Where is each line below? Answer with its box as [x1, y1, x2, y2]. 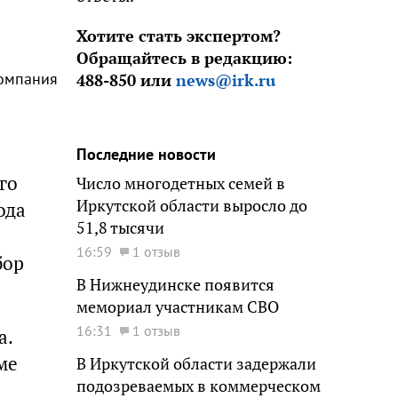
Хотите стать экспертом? [76, 26, 281, 46]
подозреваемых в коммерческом [76, 376, 321, 396]
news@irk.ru [176, 70, 275, 91]
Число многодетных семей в [76, 173, 285, 194]
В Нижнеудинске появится [76, 275, 275, 295]
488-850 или [76, 70, 176, 91]
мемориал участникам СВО [76, 297, 279, 317]
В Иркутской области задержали [76, 354, 316, 374]
